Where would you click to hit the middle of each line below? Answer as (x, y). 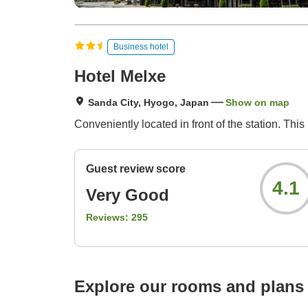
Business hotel (141, 46)
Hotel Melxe (120, 76)
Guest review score (136, 169)
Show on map (257, 103)
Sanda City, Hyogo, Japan (148, 103)
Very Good (128, 195)
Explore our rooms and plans (189, 287)
